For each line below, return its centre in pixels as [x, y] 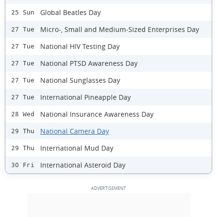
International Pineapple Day [85, 97]
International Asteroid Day [83, 165]
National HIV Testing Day [80, 46]
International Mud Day [77, 148]
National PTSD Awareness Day [89, 63]
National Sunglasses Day [80, 80]
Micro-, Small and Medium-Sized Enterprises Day [120, 29]
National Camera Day [75, 131]
